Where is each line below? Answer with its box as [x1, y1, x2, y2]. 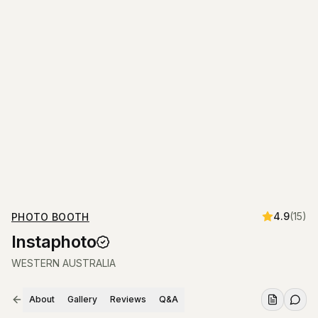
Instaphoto [11, 231, 96, 252]
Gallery [67, 294, 97, 305]
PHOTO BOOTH [11, 211, 89, 223]
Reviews [110, 294, 146, 305]
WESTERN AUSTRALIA [11, 257, 116, 269]
